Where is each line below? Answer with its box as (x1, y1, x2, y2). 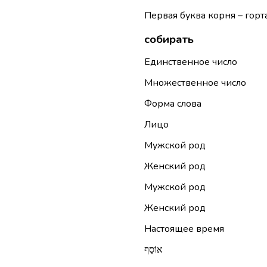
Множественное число (144, 76, 246, 90)
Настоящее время (144, 222, 224, 236)
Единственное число (144, 55, 237, 69)
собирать (144, 31, 194, 47)
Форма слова (144, 97, 201, 111)
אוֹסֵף (144, 243, 163, 257)
